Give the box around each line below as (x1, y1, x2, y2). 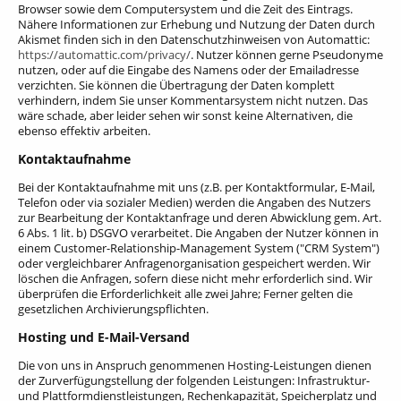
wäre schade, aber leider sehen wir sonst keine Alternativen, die (18, 107, 353, 124)
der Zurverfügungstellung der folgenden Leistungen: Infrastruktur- (18, 372, 370, 389)
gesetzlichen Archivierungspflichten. (18, 301, 209, 318)
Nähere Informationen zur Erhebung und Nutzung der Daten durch (18, 16, 375, 33)
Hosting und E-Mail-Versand (18, 328, 190, 346)
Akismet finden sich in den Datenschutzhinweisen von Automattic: (18, 31, 370, 48)
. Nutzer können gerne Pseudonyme (191, 47, 383, 64)
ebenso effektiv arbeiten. (18, 123, 156, 140)
